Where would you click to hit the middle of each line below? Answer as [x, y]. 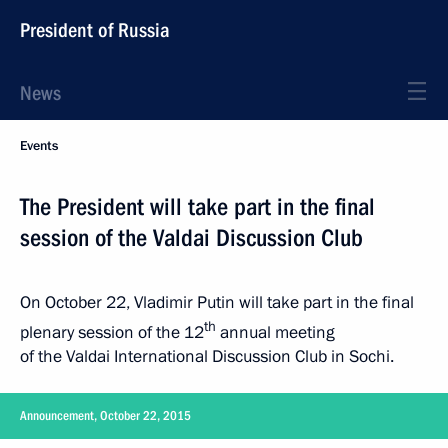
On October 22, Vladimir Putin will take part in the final [217, 302]
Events [39, 146]
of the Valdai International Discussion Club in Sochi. [207, 356]
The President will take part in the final [197, 207]
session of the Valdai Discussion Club [191, 238]
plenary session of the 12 [112, 332]
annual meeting [275, 332]
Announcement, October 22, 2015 [105, 415]
